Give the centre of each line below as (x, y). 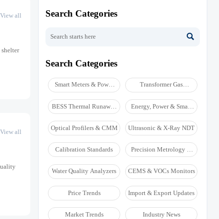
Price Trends (84, 193)
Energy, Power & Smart (162, 106)
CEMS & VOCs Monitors (161, 171)
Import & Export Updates (162, 193)
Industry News (161, 214)
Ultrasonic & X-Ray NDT (162, 128)
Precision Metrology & (162, 150)
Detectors (84, 115)
